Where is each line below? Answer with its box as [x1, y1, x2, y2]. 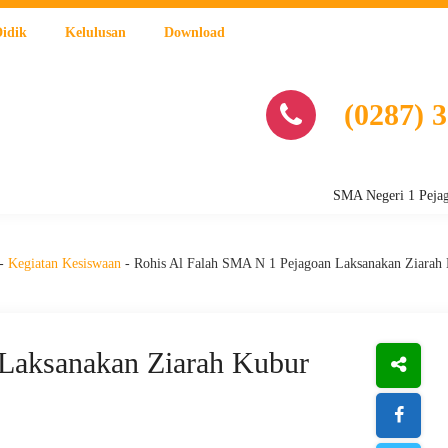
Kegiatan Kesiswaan [8, 256, 121, 271]
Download [164, 25, 225, 40]
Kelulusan [65, 25, 126, 40]
